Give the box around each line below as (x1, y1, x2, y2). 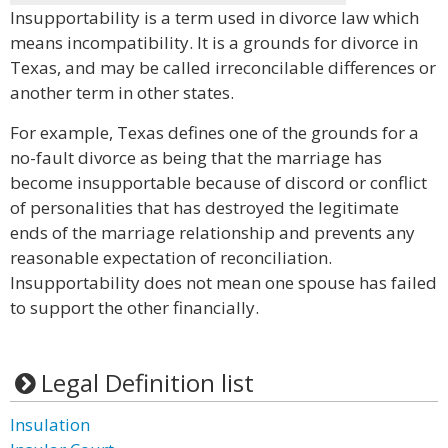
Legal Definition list (40, 366, 254, 399)
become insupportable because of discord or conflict (10, 171, 427, 194)
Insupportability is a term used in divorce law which (10, 6, 419, 29)
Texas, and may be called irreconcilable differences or (10, 56, 436, 79)
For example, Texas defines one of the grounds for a (10, 121, 419, 144)
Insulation (10, 413, 90, 436)
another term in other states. (10, 81, 234, 104)
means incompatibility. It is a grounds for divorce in (10, 31, 418, 54)
